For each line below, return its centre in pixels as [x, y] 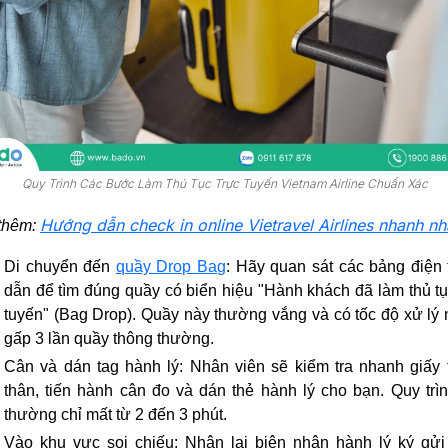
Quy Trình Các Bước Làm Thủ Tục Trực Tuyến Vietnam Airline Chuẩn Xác [224, 184]
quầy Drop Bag [171, 267]
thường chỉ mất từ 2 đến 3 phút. [115, 415]
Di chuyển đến [60, 267]
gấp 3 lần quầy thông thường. [109, 339]
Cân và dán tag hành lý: [94, 367]
